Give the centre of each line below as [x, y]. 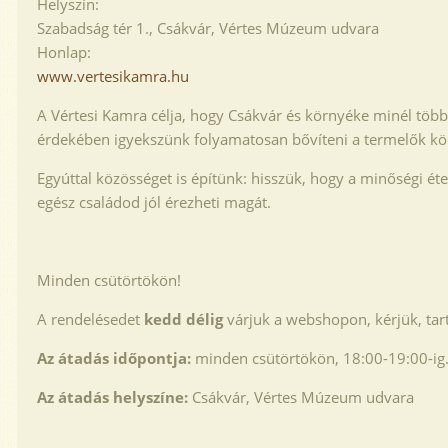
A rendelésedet [90, 319]
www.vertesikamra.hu [113, 76]
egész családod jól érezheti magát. [154, 202]
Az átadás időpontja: [114, 358]
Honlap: [64, 52]
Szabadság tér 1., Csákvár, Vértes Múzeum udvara [208, 28]
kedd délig [183, 319]
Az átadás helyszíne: [112, 397]
